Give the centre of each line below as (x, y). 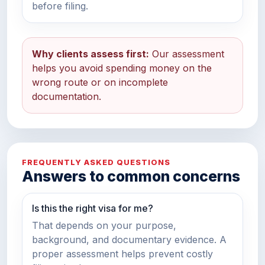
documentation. (67, 97)
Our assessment (187, 54)
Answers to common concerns (131, 176)
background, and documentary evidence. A (129, 240)
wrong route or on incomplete (100, 83)
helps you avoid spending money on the (122, 68)
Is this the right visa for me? (93, 209)
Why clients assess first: (91, 54)
